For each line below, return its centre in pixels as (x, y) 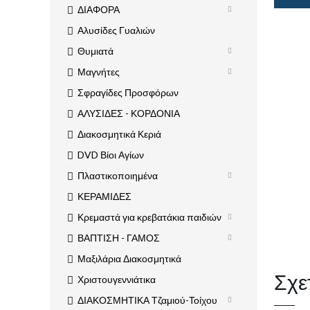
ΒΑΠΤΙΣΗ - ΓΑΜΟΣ (119, 238)
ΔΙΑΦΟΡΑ (99, 10)
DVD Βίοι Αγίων (111, 155)
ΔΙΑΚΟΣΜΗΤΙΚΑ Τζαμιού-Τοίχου (147, 300)
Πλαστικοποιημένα (118, 176)
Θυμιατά (95, 51)
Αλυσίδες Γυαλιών (116, 30)
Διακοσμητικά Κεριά (119, 134)
